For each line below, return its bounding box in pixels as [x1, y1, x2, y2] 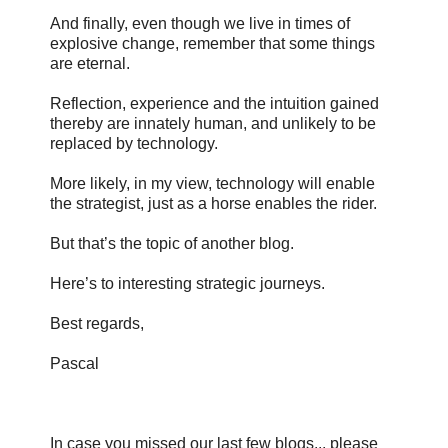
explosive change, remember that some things [50, 35, 375, 53]
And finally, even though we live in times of [50, 15, 350, 33]
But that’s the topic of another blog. [50, 235, 294, 253]
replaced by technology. [50, 135, 218, 153]
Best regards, [50, 315, 144, 333]
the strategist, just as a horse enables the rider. [50, 195, 377, 213]
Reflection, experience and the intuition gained [50, 95, 379, 113]
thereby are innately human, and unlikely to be [50, 115, 376, 133]
